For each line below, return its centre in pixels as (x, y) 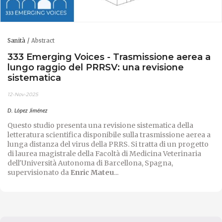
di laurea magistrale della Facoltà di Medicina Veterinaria (104, 153)
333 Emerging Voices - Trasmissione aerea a (109, 57)
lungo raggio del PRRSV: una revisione (96, 67)
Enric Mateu (92, 172)
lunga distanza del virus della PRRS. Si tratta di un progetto (108, 144)
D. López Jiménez (28, 111)
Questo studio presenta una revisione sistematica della (100, 125)
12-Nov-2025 (23, 94)
